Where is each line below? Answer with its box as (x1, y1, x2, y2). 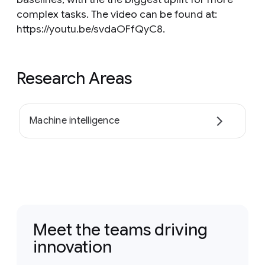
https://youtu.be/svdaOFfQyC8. (17, 22, 165, 35)
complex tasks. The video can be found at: (17, 8, 217, 21)
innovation (33, 236, 112, 257)
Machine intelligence (29, 115, 119, 127)
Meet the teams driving (33, 219, 208, 240)
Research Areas (17, 68, 132, 89)
